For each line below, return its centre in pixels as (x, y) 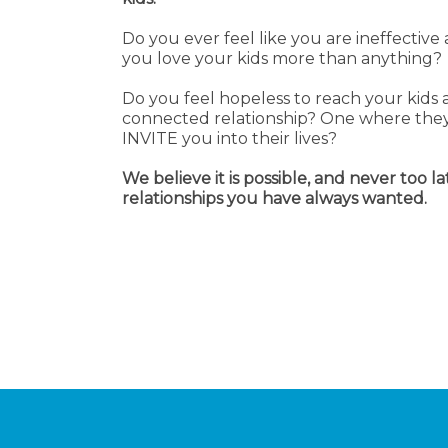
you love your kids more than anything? (282, 58)
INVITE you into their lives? (229, 138)
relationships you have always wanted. (274, 198)
